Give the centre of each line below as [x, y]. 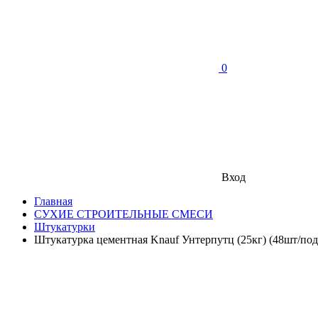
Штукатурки [65, 227]
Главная [53, 201]
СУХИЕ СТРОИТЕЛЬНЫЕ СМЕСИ [124, 214]
